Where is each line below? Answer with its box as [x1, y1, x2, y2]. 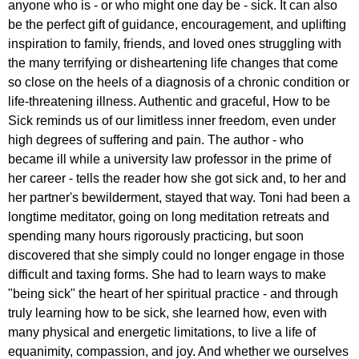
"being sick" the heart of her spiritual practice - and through [8, 286, 338, 301]
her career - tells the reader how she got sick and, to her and [8, 171, 346, 185]
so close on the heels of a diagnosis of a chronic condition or [8, 75, 349, 89]
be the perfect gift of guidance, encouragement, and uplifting [8, 17, 346, 31]
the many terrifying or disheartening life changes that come [8, 55, 338, 70]
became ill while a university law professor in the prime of [8, 151, 331, 166]
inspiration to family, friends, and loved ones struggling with [8, 36, 341, 50]
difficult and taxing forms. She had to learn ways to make [8, 267, 326, 281]
